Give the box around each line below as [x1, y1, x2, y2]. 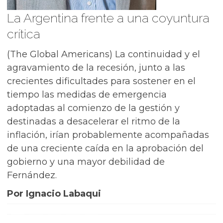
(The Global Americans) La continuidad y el [7, 49, 200, 60]
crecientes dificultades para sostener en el [7, 76, 196, 87]
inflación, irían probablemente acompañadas [7, 129, 209, 140]
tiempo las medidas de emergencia [7, 89, 167, 100]
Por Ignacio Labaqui [7, 188, 101, 199]
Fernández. [7, 170, 57, 181]
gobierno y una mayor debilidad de [7, 156, 165, 167]
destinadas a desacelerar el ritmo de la [7, 116, 180, 127]
